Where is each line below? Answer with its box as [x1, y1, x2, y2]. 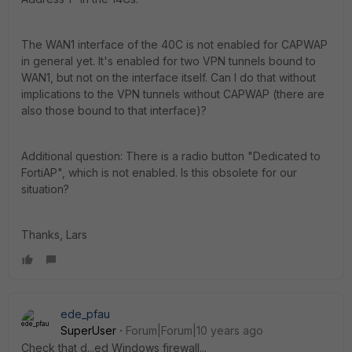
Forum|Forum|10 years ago [126, 324, 263, 337]
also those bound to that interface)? [21, 104, 207, 117]
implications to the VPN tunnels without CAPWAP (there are [21, 87, 324, 101]
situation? [21, 182, 69, 196]
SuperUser [60, 324, 116, 337]
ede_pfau [60, 307, 110, 321]
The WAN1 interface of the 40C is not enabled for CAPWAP [21, 38, 328, 51]
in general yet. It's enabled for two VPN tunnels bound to [21, 54, 316, 68]
